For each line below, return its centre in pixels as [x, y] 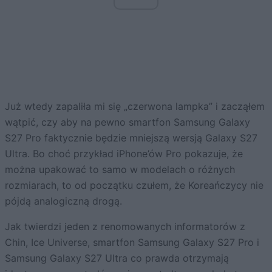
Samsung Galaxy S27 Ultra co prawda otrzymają [117, 258]
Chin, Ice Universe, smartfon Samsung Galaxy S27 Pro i [132, 243]
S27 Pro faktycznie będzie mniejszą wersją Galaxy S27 [131, 138]
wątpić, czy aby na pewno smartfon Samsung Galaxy [127, 122]
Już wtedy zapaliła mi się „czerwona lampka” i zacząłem [135, 107]
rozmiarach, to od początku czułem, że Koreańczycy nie [134, 185]
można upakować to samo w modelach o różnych [120, 170]
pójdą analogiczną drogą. [63, 201]
